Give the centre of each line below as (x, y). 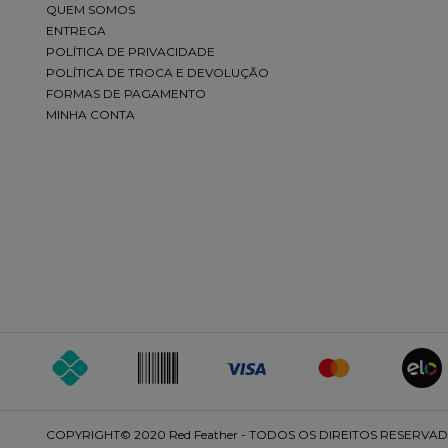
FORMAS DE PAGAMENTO (126, 93)
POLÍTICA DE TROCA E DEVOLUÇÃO (157, 72)
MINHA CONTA (90, 114)
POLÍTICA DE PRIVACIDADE (130, 51)
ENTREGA (76, 30)
